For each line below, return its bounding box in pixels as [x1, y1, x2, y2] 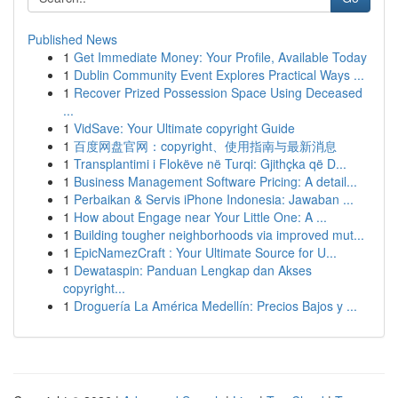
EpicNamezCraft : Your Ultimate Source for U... [74, 243, 337, 261]
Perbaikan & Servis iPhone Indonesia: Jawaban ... [74, 190, 354, 208]
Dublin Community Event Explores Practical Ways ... [74, 66, 364, 84]
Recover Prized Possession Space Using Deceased [74, 84, 362, 101]
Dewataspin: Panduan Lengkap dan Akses [74, 261, 312, 279]
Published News [28, 30, 117, 48]
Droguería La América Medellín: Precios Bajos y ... [74, 297, 357, 314]
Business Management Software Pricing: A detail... [74, 172, 357, 190]
